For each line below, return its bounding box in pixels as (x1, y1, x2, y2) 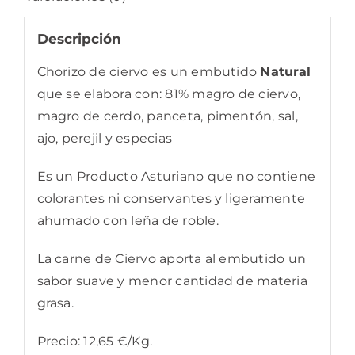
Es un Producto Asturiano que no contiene (36, 168, 316, 184)
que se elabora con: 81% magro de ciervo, (36, 86, 301, 101)
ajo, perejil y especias (36, 130, 173, 146)
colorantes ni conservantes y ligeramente (36, 190, 306, 206)
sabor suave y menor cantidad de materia (36, 273, 307, 288)
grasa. (36, 295, 74, 311)
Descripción (36, 29, 121, 47)
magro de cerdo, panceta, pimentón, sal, (36, 108, 298, 124)
